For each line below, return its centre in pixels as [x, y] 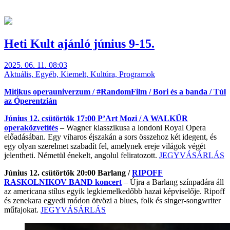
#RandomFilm [122, 92]
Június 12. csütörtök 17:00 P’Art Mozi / [73, 119]
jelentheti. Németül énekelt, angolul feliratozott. [82, 156]
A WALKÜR [165, 119]
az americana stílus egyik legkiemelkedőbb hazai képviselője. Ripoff [114, 191]
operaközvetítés [31, 128]
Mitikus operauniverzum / [50, 92]
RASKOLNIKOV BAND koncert [63, 182]
